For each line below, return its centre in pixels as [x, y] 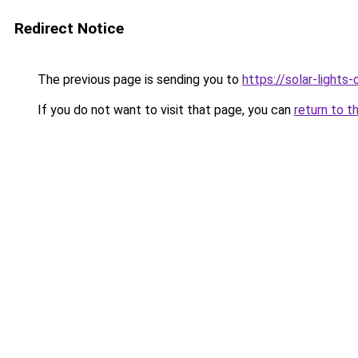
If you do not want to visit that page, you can [164, 110]
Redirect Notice [69, 28]
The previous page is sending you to [138, 80]
